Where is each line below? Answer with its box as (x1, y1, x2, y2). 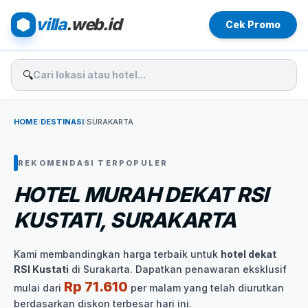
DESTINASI (41, 117, 84, 126)
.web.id (66, 14, 121, 34)
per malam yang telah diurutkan (128, 282, 284, 294)
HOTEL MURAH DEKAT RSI (14, 182, 269, 207)
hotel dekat (221, 248, 276, 260)
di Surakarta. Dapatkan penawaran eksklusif (69, 263, 287, 275)
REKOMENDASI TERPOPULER (18, 157, 168, 168)
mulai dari (14, 282, 64, 294)
